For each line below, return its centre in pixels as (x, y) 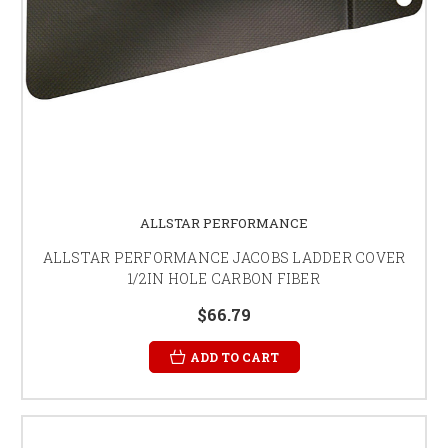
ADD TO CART (234, 356)
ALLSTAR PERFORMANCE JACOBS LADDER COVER (224, 257)
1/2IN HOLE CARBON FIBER (224, 278)
